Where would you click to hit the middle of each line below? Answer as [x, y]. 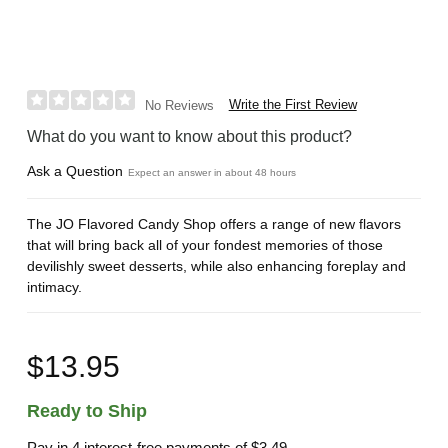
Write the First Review [292, 104]
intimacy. [55, 286]
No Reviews [179, 105]
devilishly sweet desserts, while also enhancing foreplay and [217, 265]
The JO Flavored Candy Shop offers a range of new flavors [214, 223]
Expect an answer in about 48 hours [212, 172]
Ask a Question [75, 170]
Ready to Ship [87, 411]
